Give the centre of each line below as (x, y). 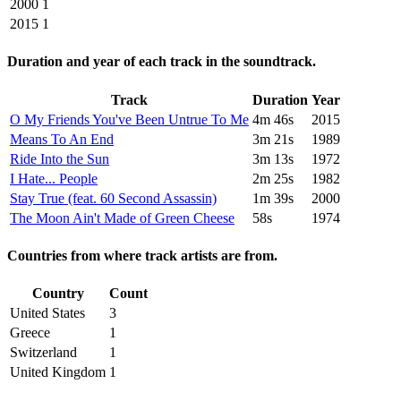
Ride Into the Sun (60, 158)
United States (47, 313)
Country (58, 294)
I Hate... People (54, 178)
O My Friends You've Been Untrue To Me (129, 119)
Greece (30, 333)
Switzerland (43, 353)
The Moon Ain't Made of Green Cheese (122, 218)
